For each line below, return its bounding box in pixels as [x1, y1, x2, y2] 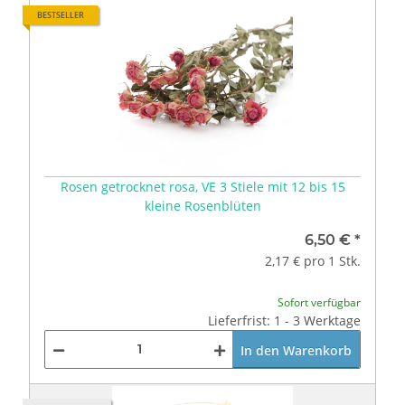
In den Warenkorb [240, 341, 352, 359]
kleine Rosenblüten [144, 196, 261, 214]
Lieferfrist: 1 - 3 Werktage [208, 311, 361, 329]
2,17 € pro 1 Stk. [265, 251, 361, 269]
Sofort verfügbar [278, 294, 361, 310]
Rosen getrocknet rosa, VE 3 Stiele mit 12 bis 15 [60, 177, 345, 195]
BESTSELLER [37, 8, 84, 21]
